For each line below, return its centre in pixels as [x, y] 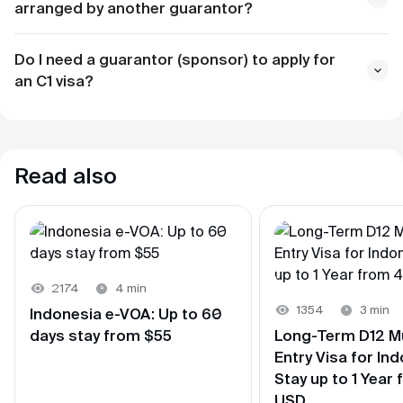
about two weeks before [178, 14]
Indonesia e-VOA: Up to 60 [125, 313]
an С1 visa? [54, 81]
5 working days [251, 79]
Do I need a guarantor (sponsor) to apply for [175, 59]
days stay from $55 [101, 335]
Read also [66, 176]
